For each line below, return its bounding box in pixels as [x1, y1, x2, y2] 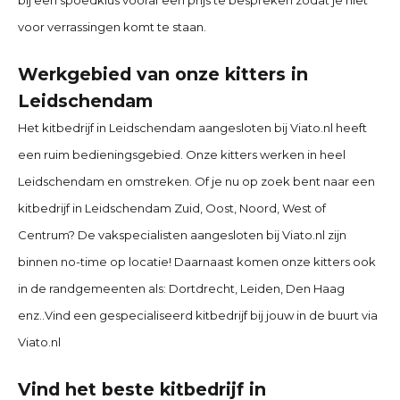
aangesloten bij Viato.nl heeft [196, 120, 367, 135]
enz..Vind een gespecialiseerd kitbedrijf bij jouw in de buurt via [18, 307, 378, 322]
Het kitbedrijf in [18, 120, 109, 135]
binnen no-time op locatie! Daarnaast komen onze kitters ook [18, 254, 376, 269]
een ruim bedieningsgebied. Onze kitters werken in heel [18, 146, 346, 162]
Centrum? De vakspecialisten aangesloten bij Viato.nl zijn [18, 227, 346, 242]
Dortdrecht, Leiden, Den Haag [166, 280, 345, 296]
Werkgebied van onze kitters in [18, 62, 308, 85]
